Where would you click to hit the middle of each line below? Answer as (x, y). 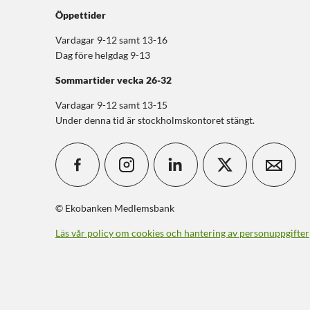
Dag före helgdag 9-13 (104, 55)
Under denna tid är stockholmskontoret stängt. (155, 120)
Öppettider (81, 15)
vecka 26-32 (144, 80)
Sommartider (85, 80)
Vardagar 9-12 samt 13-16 (111, 40)
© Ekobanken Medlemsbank (115, 208)
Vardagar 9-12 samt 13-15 (111, 105)
